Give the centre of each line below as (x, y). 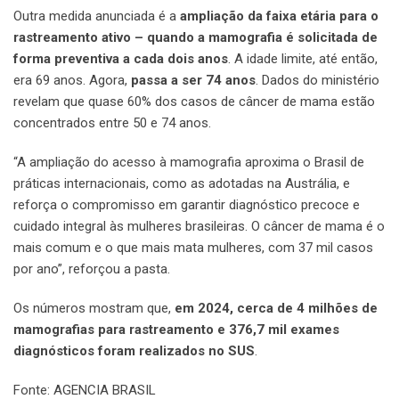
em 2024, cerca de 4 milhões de (276, 308)
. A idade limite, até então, (303, 58)
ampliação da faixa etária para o (279, 16)
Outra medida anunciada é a (97, 16)
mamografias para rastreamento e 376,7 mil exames (176, 329)
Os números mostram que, (94, 308)
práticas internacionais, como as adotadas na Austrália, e (182, 183)
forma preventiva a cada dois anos (121, 58)
